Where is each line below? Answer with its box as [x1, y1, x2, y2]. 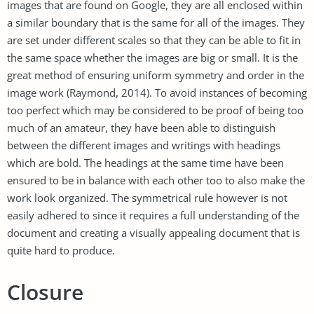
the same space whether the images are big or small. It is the [7, 50, 298, 64]
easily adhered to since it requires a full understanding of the [7, 207, 299, 222]
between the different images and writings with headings [7, 137, 280, 152]
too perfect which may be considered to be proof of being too [7, 102, 303, 117]
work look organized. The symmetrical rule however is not [7, 190, 287, 205]
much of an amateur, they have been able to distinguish [7, 120, 275, 135]
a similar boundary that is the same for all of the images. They [7, 15, 305, 29]
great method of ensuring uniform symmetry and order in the [7, 67, 304, 82]
